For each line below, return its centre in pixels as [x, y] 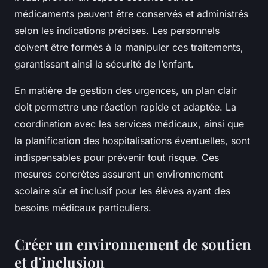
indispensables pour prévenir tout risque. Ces [117, 158]
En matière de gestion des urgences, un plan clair [126, 91]
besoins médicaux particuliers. [83, 208]
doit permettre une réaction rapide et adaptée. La [125, 107]
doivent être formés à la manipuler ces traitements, [129, 48]
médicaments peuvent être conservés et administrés [131, 14]
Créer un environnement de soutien [133, 244]
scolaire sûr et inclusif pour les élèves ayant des [122, 191]
